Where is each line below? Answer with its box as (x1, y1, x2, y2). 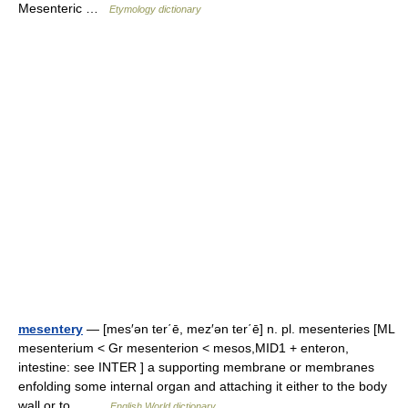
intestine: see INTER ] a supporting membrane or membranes (18, 360, 374, 374)
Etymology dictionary (109, 4, 201, 15)
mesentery (18, 321, 83, 336)
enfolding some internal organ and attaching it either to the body (18, 379, 387, 393)
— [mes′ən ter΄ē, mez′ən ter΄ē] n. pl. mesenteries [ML (83, 321, 394, 336)
